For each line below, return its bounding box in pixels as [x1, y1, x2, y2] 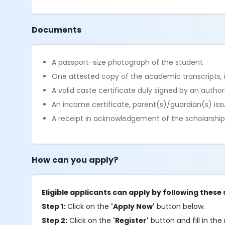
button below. [155, 201, 207, 211]
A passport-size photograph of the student [52, 57, 203, 67]
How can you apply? [32, 154, 119, 166]
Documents [32, 24, 82, 36]
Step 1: [42, 201, 66, 211]
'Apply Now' [111, 201, 155, 211]
